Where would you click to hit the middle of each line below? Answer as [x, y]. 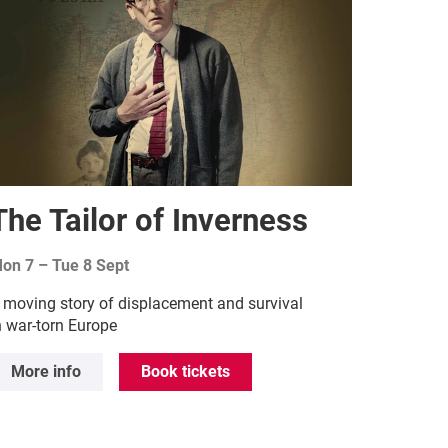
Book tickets [186, 372]
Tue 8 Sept [91, 266]
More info [46, 372]
